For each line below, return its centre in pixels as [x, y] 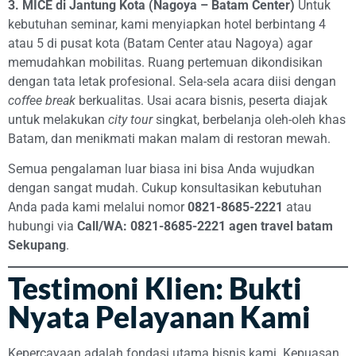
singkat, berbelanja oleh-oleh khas [249, 119]
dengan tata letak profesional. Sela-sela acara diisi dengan [172, 81]
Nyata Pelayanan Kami [159, 317]
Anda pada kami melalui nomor [98, 207]
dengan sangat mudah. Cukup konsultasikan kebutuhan [165, 188]
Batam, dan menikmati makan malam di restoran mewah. [169, 138]
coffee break [42, 100]
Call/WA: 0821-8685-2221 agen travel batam [205, 226]
